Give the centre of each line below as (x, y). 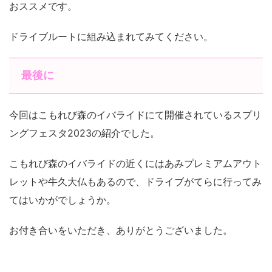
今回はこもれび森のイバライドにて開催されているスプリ (135, 115)
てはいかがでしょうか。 (63, 200)
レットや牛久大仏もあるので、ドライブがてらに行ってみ (135, 182)
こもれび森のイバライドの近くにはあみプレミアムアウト (135, 164)
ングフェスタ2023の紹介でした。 (84, 133)
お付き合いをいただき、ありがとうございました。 (121, 230)
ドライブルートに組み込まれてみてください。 (111, 37)
